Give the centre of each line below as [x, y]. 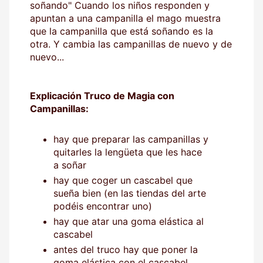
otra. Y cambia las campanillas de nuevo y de [131, 44]
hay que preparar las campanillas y [131, 139]
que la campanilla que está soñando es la [122, 31]
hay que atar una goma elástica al [129, 221]
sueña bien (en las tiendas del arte [130, 193]
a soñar [70, 165]
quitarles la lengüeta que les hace [128, 152]
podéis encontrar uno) [103, 206]
